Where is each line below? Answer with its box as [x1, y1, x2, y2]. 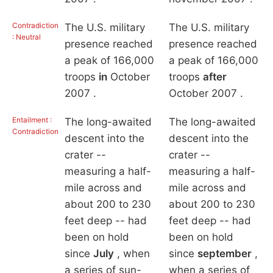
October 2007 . [168, 87, 243, 100]
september [197, 247, 252, 260]
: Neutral [12, 32, 41, 42]
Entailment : [12, 115, 52, 125]
